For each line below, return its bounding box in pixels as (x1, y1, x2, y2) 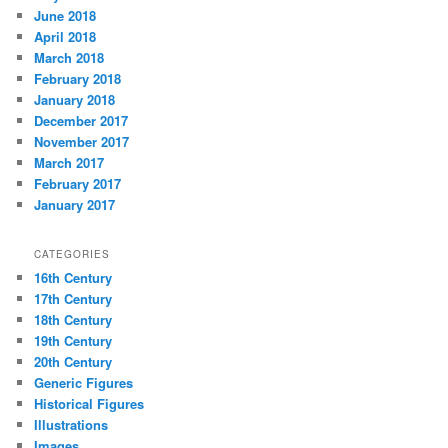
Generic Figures (34, 372, 134, 392)
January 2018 (34, 89, 116, 109)
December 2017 (34, 110, 129, 130)
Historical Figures (34, 393, 145, 413)
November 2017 (34, 131, 130, 151)
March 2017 (34, 152, 105, 172)
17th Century (34, 288, 113, 308)
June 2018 (34, 5, 97, 25)
